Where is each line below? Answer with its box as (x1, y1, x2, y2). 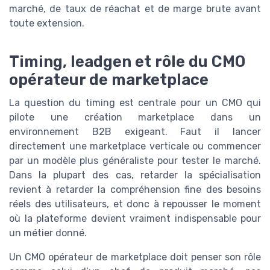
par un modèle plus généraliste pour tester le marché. (9, 155, 261, 167)
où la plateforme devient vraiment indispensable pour (9, 213, 261, 225)
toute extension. (9, 17, 84, 30)
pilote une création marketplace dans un (9, 111, 261, 124)
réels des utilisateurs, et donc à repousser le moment (9, 198, 261, 210)
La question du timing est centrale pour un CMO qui (9, 97, 261, 109)
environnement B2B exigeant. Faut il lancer (9, 126, 261, 138)
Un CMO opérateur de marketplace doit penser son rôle (9, 251, 261, 263)
